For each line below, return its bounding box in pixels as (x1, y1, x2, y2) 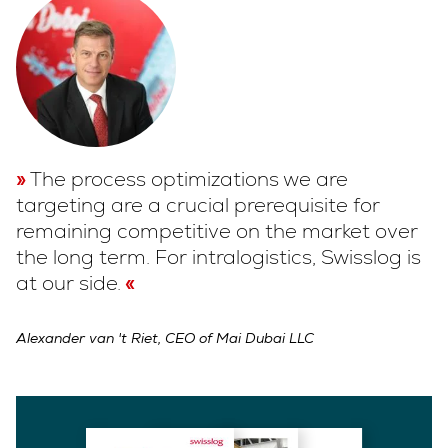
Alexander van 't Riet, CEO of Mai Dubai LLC (16, 329, 314, 348)
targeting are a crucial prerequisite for (16, 192, 380, 219)
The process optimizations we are (30, 166, 348, 193)
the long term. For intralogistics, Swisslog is (16, 244, 421, 271)
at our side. (16, 270, 121, 297)
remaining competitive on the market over (16, 218, 418, 245)
